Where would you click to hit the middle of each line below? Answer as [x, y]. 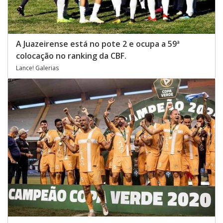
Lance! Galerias [37, 68]
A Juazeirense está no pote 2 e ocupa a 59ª [98, 44]
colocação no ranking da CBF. [71, 56]
